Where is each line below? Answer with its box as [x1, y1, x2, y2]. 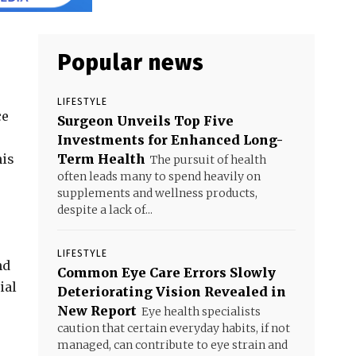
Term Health [57, 151, 145, 167]
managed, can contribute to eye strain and [57, 338, 288, 352]
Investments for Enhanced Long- [57, 132, 283, 148]
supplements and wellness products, [57, 186, 257, 200]
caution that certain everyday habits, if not [57, 321, 290, 335]
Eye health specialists [141, 304, 261, 319]
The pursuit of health [150, 153, 266, 167]
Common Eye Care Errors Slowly [57, 265, 276, 281]
